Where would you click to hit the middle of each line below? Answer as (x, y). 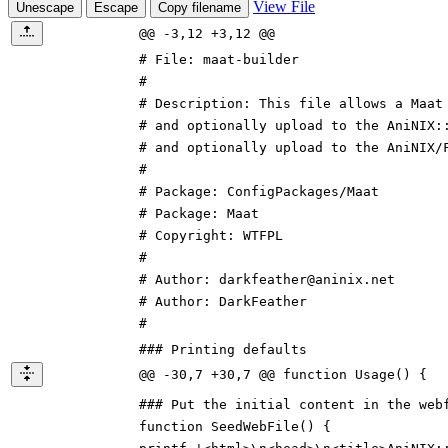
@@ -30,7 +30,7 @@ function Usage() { (283, 375)
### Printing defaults (223, 350)
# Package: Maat (199, 214)
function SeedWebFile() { (235, 427)
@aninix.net (351, 280)
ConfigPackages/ (287, 192)
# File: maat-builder (219, 60)
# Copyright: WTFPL (211, 236)
